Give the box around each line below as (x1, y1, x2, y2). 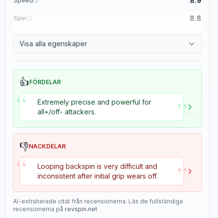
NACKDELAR (29, 143, 66, 150)
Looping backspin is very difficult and (37, 162, 157, 170)
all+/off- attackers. (37, 108, 96, 116)
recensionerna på (13, 205, 63, 213)
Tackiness (14, 51, 43, 58)
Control (14, 33, 35, 40)
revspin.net (65, 205, 97, 213)
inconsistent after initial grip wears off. (37, 172, 158, 180)
